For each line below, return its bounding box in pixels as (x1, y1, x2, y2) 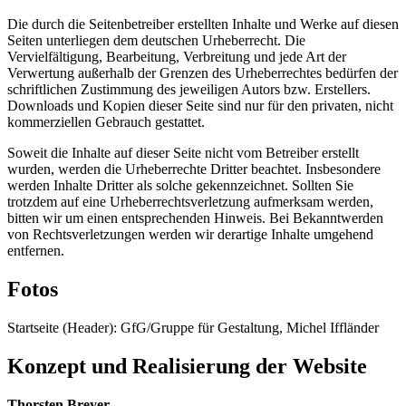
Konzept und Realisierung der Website (7, 353, 367, 378)
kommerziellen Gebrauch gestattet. (7, 114, 205, 130)
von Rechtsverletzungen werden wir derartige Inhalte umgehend (7, 227, 373, 243)
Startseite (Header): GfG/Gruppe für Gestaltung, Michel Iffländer (7, 320, 379, 336)
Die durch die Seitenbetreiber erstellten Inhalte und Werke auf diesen (7, 16, 399, 33)
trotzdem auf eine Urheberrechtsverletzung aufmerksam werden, (7, 194, 373, 210)
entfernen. (7, 243, 64, 259)
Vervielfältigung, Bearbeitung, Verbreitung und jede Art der (7, 49, 346, 65)
